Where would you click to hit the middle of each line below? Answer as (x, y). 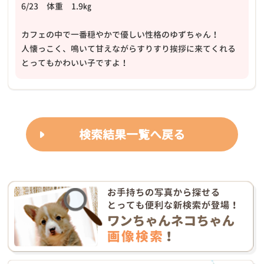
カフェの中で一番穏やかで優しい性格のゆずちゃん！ (121, 35)
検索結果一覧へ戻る (132, 135)
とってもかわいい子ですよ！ (75, 63)
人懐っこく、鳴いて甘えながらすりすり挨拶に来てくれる (129, 49)
